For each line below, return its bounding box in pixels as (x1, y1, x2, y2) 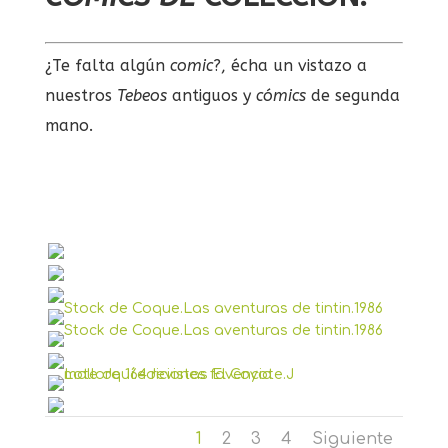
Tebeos (116, 86, 167, 106)
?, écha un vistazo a (212, 56, 367, 76)
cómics (255, 86, 306, 106)
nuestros (44, 86, 117, 106)
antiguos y (166, 86, 256, 106)
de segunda (305, 86, 400, 106)
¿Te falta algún (44, 56, 170, 76)
